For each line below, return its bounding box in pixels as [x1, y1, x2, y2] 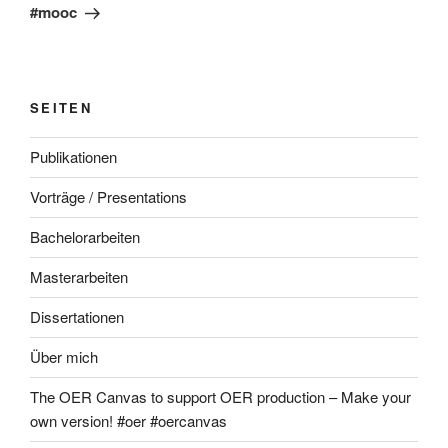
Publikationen [30, 146, 117, 167]
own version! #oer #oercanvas [30, 410, 227, 431]
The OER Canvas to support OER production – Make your [30, 386, 411, 407]
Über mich [30, 346, 98, 367]
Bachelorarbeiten [30, 226, 140, 247]
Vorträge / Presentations [30, 186, 187, 207]
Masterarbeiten [30, 266, 128, 287]
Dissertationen [30, 306, 124, 327]
